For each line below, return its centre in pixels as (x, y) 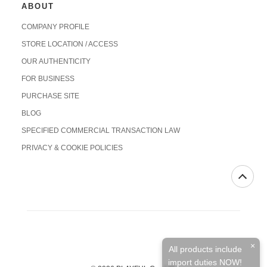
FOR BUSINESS (48, 78)
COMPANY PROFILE (55, 27)
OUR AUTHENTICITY (56, 61)
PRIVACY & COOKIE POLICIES (72, 148)
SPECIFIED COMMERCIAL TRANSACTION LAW (100, 130)
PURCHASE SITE (50, 96)
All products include (205, 249)
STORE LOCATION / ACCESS (69, 44)
